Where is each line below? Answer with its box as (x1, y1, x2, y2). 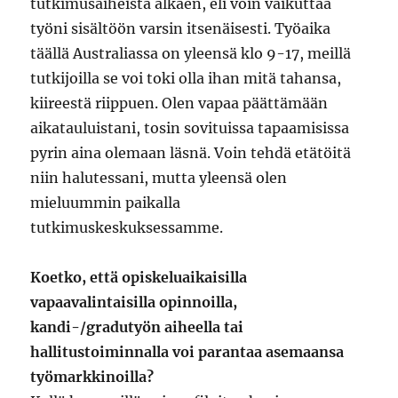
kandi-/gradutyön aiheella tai (30, 318, 244, 337)
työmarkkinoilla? (30, 368, 155, 386)
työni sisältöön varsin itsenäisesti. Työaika (30, 20, 331, 38)
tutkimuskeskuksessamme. (30, 219, 224, 237)
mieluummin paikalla (30, 194, 181, 212)
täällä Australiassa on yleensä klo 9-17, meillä (30, 44, 352, 63)
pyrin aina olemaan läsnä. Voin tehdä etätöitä (30, 144, 352, 163)
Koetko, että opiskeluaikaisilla (30, 268, 248, 287)
